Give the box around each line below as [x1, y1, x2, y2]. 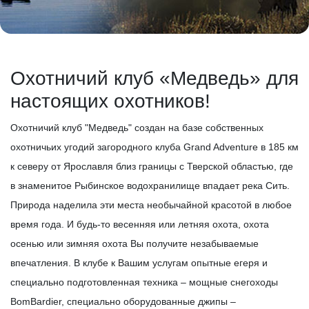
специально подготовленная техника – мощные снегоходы [10, 277, 278, 288]
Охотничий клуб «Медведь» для [10, 68, 299, 89]
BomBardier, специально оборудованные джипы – [10, 296, 236, 307]
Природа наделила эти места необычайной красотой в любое [10, 199, 292, 210]
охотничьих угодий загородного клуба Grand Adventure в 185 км [10, 141, 299, 152]
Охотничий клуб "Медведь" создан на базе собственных [10, 122, 263, 133]
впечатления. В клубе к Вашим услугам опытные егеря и [10, 257, 268, 268]
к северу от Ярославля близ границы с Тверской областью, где [10, 161, 293, 172]
